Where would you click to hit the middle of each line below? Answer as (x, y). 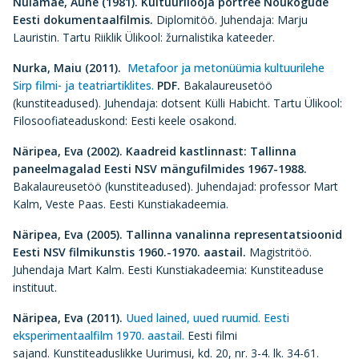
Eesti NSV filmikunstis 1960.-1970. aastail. (131, 252)
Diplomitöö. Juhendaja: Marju (232, 20)
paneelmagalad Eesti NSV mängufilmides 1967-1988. (160, 169)
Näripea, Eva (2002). (69, 151)
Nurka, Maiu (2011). (67, 68)
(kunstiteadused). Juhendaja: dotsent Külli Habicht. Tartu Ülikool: (177, 103)
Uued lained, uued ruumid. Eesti (208, 318)
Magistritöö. (280, 252)
